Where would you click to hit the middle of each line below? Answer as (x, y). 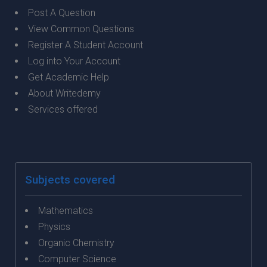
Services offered (63, 109)
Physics (54, 227)
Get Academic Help (69, 77)
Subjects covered (70, 180)
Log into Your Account (74, 61)
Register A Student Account (86, 45)
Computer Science (77, 259)
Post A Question (62, 13)
